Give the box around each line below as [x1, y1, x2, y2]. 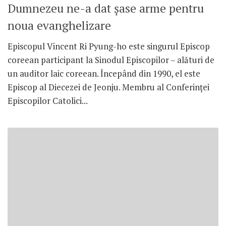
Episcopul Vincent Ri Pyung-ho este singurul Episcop [8, 40, 210, 52]
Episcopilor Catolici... [8, 95, 88, 107]
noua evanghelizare [8, 18, 111, 34]
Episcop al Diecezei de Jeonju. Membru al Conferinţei [8, 81, 209, 93]
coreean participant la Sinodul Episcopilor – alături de [8, 54, 214, 66]
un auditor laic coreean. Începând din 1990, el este [8, 68, 200, 80]
